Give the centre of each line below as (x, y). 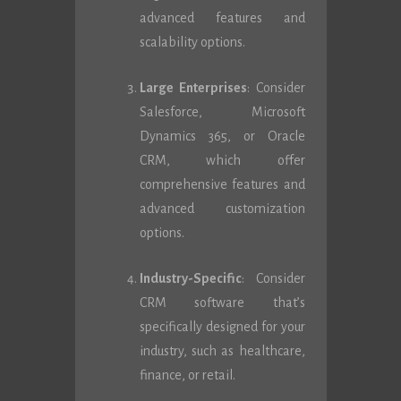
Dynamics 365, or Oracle (222, 136)
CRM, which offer (222, 160)
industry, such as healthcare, (222, 351)
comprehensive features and (222, 184)
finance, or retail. (187, 375)
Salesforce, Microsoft (222, 112)
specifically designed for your (222, 327)
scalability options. (192, 42)
